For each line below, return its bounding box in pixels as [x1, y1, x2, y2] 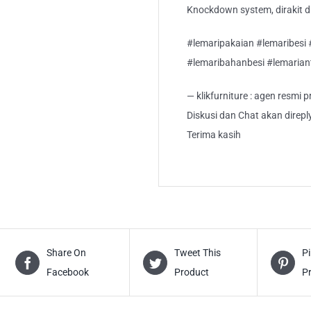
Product [174, 267, 210, 278]
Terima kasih [187, 129, 241, 141]
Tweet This [174, 247, 221, 259]
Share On [47, 247, 87, 259]
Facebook [47, 267, 90, 278]
